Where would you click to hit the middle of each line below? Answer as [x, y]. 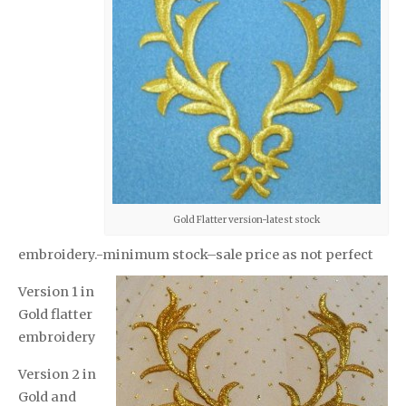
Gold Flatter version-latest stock [246, 220]
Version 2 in [57, 375]
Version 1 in [56, 292]
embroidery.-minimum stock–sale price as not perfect [196, 255]
